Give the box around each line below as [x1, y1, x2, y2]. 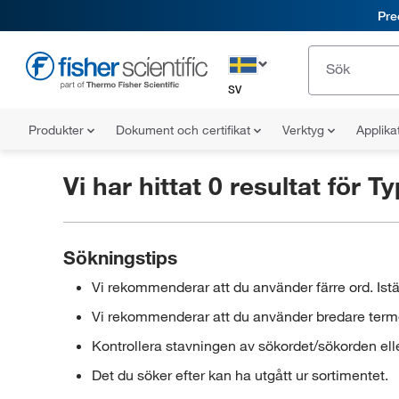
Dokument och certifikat [116, 122, 254, 138]
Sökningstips [62, 246, 177, 269]
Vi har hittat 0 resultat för [62, 170, 368, 201]
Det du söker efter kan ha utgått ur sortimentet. [91, 366, 388, 384]
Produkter [28, 122, 87, 138]
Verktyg [282, 122, 328, 138]
